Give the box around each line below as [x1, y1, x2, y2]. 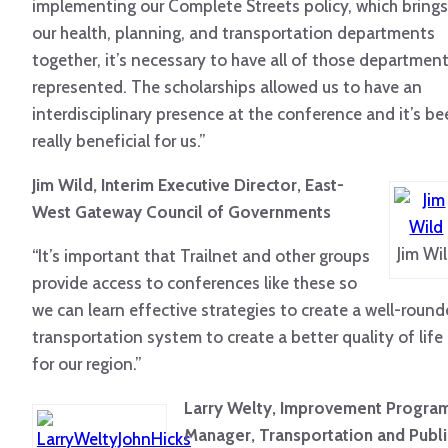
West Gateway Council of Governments [32, 202, 331, 223]
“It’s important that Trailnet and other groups [32, 246, 370, 267]
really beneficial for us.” [32, 131, 206, 152]
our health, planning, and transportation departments [32, 23, 435, 44]
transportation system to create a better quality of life [32, 327, 443, 348]
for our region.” [32, 354, 142, 375]
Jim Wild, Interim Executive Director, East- [32, 175, 344, 196]
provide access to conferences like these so [32, 273, 357, 294]
